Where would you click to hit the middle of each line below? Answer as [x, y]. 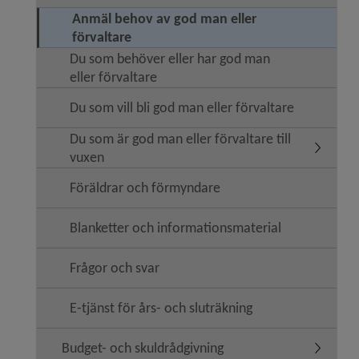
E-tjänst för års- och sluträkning [161, 308]
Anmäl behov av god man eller [164, 18]
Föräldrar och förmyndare [145, 188]
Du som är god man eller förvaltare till [180, 138]
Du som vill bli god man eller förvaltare [182, 107]
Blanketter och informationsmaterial [175, 228]
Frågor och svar [115, 268]
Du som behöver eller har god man [170, 58]
